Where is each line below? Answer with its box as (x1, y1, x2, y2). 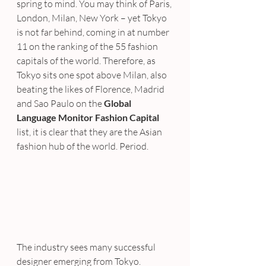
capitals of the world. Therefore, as (17, 55, 157, 66)
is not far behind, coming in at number (17, 26, 171, 38)
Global (104, 97, 133, 109)
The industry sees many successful (17, 241, 157, 254)
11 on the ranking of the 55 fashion (17, 40, 160, 52)
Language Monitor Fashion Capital (17, 112, 159, 123)
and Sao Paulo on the (17, 97, 104, 109)
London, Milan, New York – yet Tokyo (17, 12, 169, 24)
